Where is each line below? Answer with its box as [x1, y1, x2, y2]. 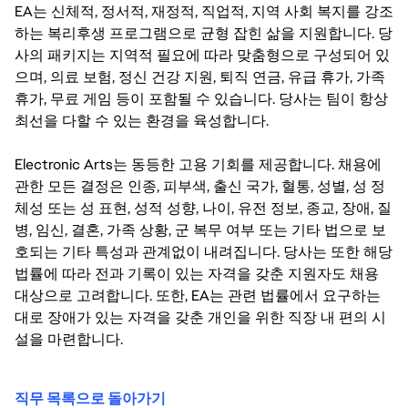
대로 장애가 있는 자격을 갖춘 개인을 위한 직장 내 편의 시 [15, 308, 386, 327]
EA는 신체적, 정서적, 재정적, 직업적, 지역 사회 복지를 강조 [15, 2, 393, 21]
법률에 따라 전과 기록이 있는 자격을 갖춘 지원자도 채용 [15, 264, 379, 283]
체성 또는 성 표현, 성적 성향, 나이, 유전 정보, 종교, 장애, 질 [15, 199, 392, 218]
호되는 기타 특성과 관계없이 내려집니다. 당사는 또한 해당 [15, 242, 393, 261]
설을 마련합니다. [15, 330, 123, 349]
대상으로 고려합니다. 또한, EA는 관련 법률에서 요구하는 [15, 286, 381, 305]
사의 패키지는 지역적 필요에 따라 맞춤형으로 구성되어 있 [15, 46, 390, 65]
